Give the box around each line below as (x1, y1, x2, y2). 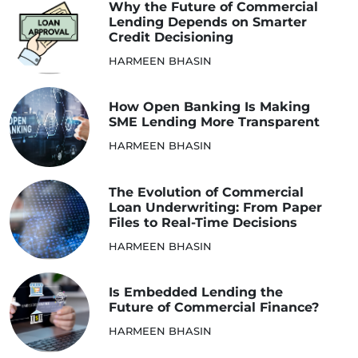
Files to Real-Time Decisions (109, 214, 297, 230)
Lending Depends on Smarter (109, 14, 307, 30)
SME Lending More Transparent (109, 113, 320, 129)
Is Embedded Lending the (109, 284, 283, 300)
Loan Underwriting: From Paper (109, 199, 322, 215)
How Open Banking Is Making (109, 98, 310, 114)
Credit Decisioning (109, 29, 233, 45)
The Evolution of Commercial (109, 184, 304, 200)
